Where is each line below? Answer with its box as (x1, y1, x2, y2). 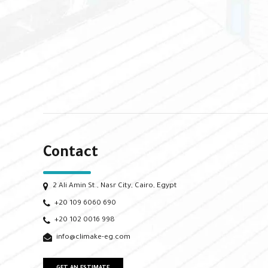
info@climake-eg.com (56, 233, 130, 242)
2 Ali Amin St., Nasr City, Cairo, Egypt (52, 182, 177, 191)
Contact (43, 146, 98, 163)
